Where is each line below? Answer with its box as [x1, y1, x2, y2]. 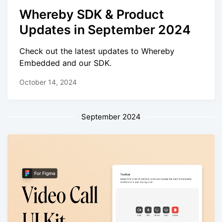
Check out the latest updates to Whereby [19, 46, 174, 56]
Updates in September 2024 [19, 22, 191, 38]
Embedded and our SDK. [19, 57, 111, 68]
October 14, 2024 [19, 77, 77, 86]
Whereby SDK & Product [19, 7, 164, 22]
